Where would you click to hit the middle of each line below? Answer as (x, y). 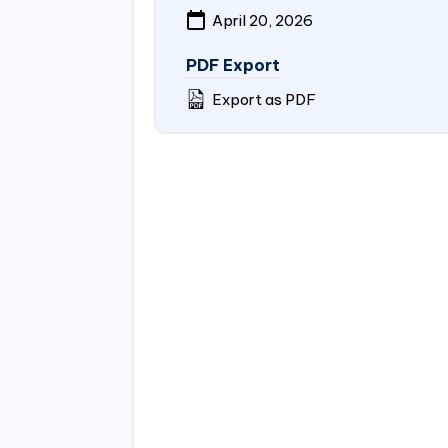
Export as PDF (263, 99)
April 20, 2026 (261, 20)
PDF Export (233, 65)
